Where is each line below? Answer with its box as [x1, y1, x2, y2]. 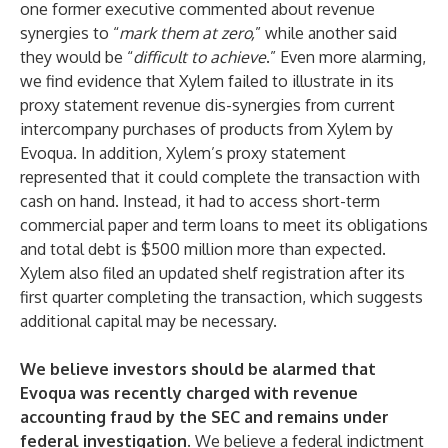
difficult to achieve [133, 47, 266, 67]
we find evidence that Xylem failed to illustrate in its [20, 71, 394, 91]
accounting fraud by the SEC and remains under [20, 407, 389, 427]
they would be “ [20, 47, 133, 67]
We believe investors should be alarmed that [20, 359, 376, 379]
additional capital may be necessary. [20, 311, 277, 331]
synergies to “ [20, 23, 119, 43]
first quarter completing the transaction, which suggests [20, 287, 423, 307]
